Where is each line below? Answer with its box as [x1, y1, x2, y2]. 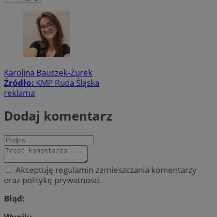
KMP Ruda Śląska [36, 77, 99, 88]
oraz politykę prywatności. [4, 174, 102, 186]
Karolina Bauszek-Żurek [4, 66, 93, 78]
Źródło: [4, 77, 36, 88]
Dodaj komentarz [4, 107, 112, 125]
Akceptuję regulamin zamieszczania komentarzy [14, 164, 197, 175]
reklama [4, 87, 35, 98]
